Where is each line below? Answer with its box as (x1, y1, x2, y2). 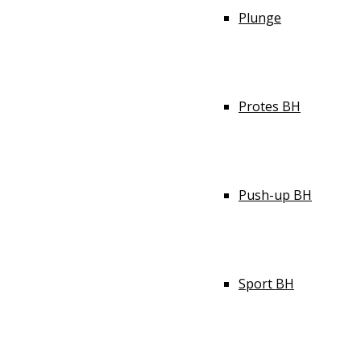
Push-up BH (239, 186, 312, 204)
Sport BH (239, 275, 294, 293)
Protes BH (239, 98, 301, 115)
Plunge (239, 9, 281, 27)
